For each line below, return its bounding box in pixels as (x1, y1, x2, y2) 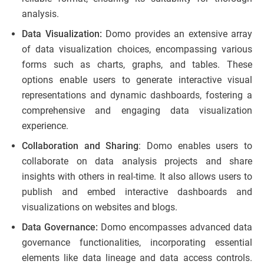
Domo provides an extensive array (105, 28, 252, 39)
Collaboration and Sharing (22, 140, 139, 151)
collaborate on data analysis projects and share (22, 155, 252, 167)
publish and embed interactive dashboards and (22, 186, 252, 197)
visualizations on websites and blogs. (22, 201, 177, 213)
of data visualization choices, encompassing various (22, 43, 252, 55)
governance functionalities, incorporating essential (22, 236, 252, 248)
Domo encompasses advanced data (101, 221, 252, 233)
